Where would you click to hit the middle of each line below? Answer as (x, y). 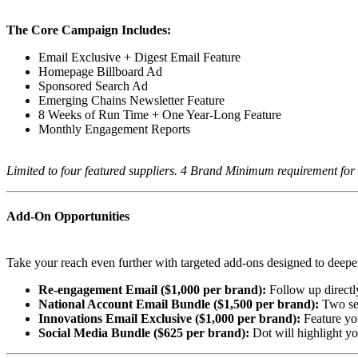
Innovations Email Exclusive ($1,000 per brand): (169, 318)
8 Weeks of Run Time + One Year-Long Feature (160, 115)
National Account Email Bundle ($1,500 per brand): (179, 304)
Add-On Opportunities (68, 217)
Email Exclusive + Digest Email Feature (139, 58)
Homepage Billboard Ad (100, 72)
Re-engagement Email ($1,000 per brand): (152, 289)
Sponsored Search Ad (93, 86)
